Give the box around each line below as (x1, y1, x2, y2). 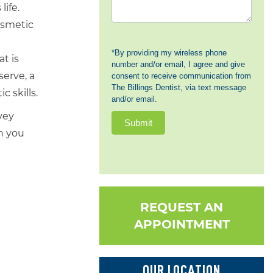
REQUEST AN (140, 200, 223, 214)
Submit (124, 118, 152, 128)
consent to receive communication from (112, 71, 251, 80)
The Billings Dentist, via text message (112, 83, 246, 92)
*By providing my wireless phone (112, 48, 227, 57)
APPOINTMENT (133, 217, 230, 232)
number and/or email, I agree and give (112, 60, 245, 69)
